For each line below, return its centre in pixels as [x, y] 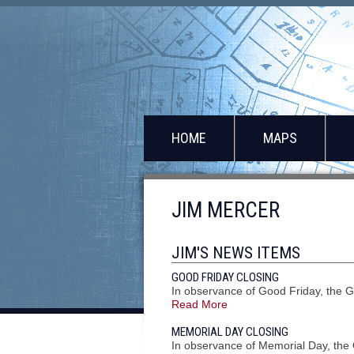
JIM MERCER [226, 210]
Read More [200, 304]
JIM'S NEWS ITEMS [236, 253]
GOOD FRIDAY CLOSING [225, 277]
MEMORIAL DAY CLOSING [230, 332]
